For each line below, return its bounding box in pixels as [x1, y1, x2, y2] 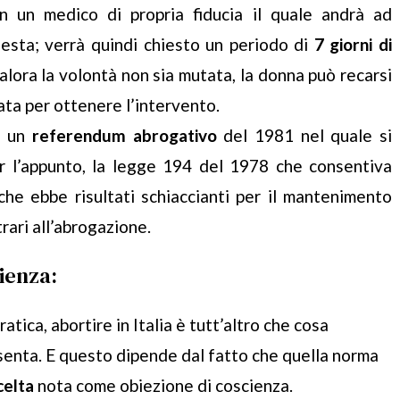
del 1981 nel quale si [216, 125, 393, 146]
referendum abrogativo [31, 125, 217, 146]
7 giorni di [313, 34, 393, 55]
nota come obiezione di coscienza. [34, 375, 293, 396]
